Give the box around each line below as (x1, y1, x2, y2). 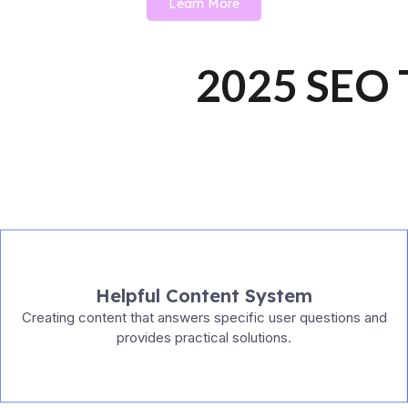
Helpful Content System (96, 283, 312, 307)
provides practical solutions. (117, 328, 291, 346)
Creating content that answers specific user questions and (21, 308, 387, 326)
